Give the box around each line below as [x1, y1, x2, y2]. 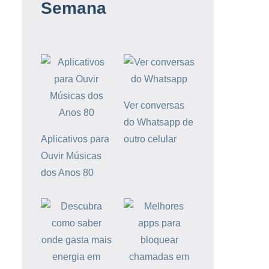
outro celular [124, 134, 177, 145]
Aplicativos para [41, 134, 109, 145]
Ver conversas [124, 100, 184, 111]
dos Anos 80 [41, 168, 94, 178]
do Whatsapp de [124, 117, 193, 128]
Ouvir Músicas [41, 151, 101, 162]
